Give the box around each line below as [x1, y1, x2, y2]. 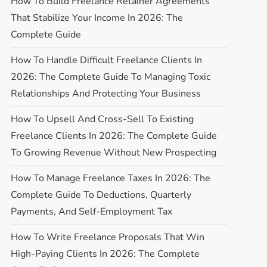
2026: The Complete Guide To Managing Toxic [10, 70, 210, 83]
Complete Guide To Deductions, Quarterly [10, 188, 191, 201]
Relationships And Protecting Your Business [10, 86, 201, 100]
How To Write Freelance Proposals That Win [10, 230, 204, 244]
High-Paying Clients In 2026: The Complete [10, 247, 200, 260]
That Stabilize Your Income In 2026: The [10, 11, 183, 24]
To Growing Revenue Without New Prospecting [10, 145, 216, 159]
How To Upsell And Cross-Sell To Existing [10, 112, 194, 126]
